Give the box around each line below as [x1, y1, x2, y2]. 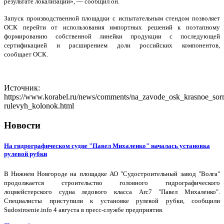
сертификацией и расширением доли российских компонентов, [4, 41, 220, 49]
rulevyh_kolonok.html [4, 101, 74, 110]
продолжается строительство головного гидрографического [4, 179, 220, 187]
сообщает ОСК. [4, 50, 48, 58]
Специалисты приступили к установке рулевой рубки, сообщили [4, 197, 220, 205]
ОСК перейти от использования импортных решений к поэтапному [4, 23, 220, 31]
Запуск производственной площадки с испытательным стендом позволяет [4, 14, 220, 22]
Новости [4, 120, 40, 131]
